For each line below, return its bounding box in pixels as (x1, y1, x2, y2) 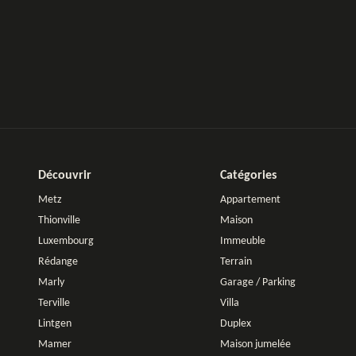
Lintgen (38, 318, 72, 331)
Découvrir (38, 169, 92, 183)
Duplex (220, 318, 251, 331)
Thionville (38, 215, 81, 227)
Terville (38, 297, 71, 310)
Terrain (220, 256, 252, 269)
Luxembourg (38, 235, 95, 248)
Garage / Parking (220, 277, 296, 289)
